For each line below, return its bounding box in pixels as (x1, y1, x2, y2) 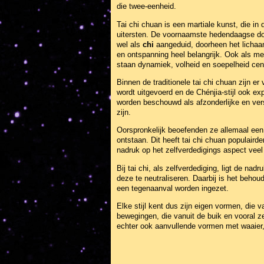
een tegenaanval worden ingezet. (117, 183, 229, 193)
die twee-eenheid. (117, 2, 176, 11)
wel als (117, 39, 143, 49)
